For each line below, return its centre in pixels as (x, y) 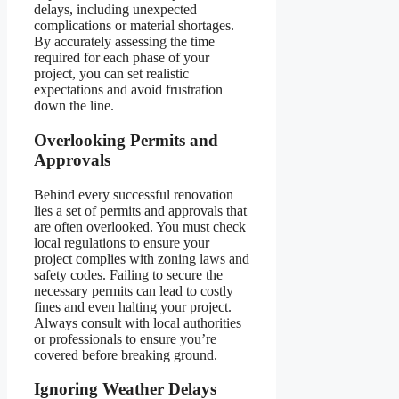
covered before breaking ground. (126, 354)
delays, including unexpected (115, 10)
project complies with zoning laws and (142, 258)
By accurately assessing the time (124, 42)
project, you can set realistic (111, 74)
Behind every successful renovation (134, 194)
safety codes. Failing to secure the (128, 274)
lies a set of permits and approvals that (140, 210)
